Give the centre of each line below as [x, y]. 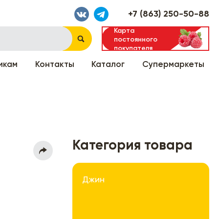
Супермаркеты [173, 65]
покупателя [133, 48]
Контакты [55, 65]
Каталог [108, 65]
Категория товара [132, 145]
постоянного [136, 39]
